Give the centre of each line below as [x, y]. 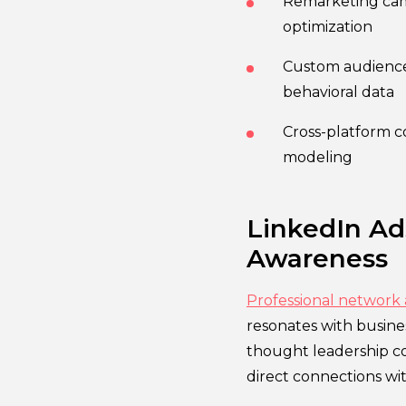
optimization [328, 26]
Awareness [317, 258]
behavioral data [338, 92]
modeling [318, 157]
